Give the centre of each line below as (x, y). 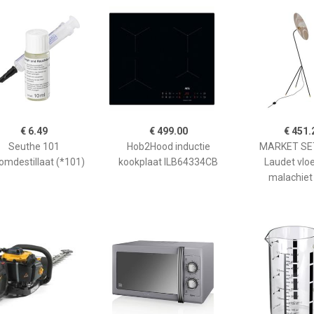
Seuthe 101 (34, 146)
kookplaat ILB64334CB (168, 162)
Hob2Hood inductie (168, 146)
